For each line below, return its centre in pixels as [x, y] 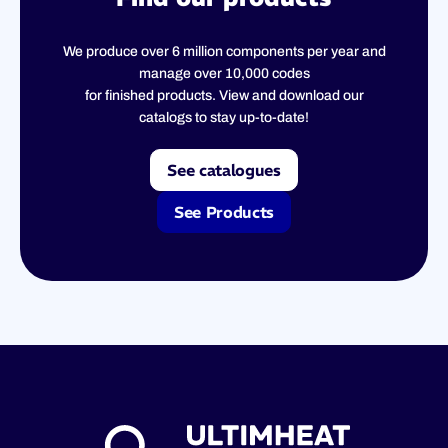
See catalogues [224, 169]
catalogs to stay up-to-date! [224, 117]
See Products [224, 211]
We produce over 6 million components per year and [224, 51]
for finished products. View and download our [224, 95]
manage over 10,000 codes [224, 73]
